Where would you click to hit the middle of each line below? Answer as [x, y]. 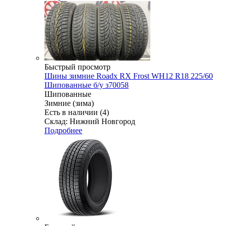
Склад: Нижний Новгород [90, 121]
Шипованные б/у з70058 [87, 85]
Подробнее [63, 130]
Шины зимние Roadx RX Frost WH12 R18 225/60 [129, 76]
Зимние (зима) [69, 103]
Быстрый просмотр [77, 67]
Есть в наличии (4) [77, 112]
